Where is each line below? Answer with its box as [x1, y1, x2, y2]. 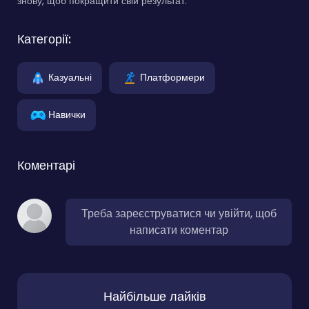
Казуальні [48, 70, 92, 84]
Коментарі [17, 157, 75, 175]
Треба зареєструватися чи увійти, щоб [81, 206, 277, 222]
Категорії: [17, 30, 71, 48]
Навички [48, 107, 86, 121]
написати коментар [129, 222, 228, 239]
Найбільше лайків [103, 288, 206, 306]
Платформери [140, 70, 205, 84]
